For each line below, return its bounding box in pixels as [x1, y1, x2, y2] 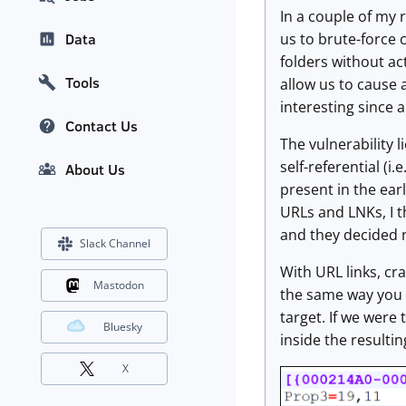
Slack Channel [80, 236, 150, 252]
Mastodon [92, 277, 144, 294]
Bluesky [103, 319, 142, 335]
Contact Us [65, 116, 138, 137]
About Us [65, 159, 125, 180]
